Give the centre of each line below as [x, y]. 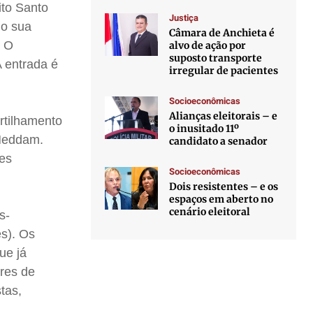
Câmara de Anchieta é [222, 33]
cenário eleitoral [210, 212]
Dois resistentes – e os [224, 187]
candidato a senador [219, 141]
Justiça [184, 18]
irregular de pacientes [224, 71]
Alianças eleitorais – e [224, 116]
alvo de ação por [208, 45]
